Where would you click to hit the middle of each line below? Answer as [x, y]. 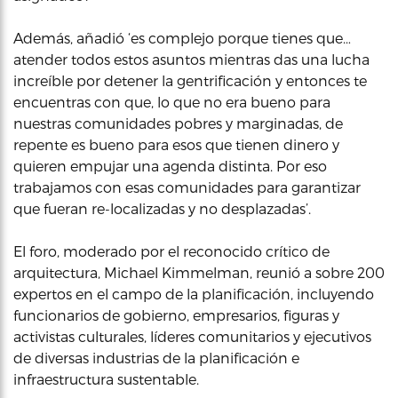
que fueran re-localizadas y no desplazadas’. [162, 208]
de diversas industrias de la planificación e [156, 357]
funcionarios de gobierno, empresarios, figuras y [176, 314]
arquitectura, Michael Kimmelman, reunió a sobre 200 [199, 272]
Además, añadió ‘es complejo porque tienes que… [182, 37]
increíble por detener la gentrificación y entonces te [190, 80]
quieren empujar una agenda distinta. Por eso [170, 165]
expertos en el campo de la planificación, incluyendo [194, 293]
